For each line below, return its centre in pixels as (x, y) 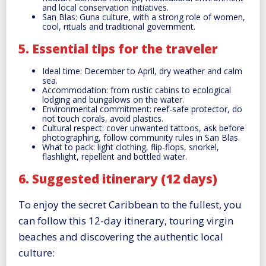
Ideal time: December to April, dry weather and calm (142, 71)
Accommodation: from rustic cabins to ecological (137, 90)
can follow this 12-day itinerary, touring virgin (126, 220)
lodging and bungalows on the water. (113, 99)
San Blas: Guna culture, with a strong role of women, (144, 17)
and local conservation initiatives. (105, 7)
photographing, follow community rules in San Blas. (141, 137)
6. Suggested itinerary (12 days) (118, 179)
